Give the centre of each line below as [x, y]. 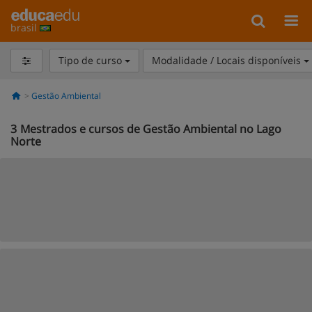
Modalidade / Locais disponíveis [227, 60]
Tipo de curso [91, 60]
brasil [25, 28]
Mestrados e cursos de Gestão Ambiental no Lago [151, 129]
